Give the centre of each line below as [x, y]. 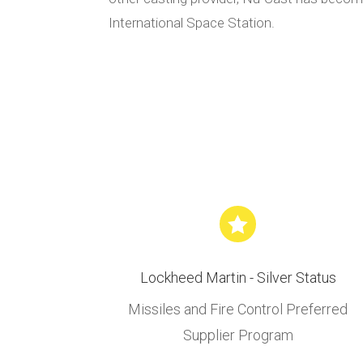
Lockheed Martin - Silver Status [238, 278]
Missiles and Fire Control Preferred [238, 309]
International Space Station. [192, 22]
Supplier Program [238, 335]
